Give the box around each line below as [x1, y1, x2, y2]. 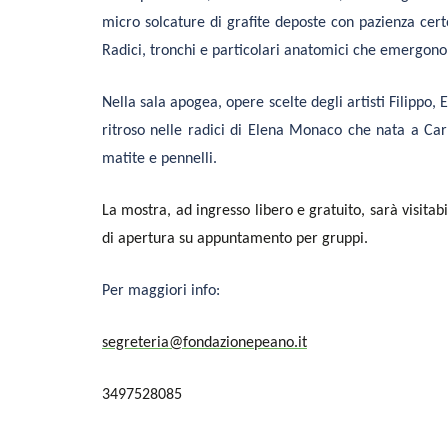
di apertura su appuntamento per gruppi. [102, 231, 368, 248]
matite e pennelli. [102, 151, 217, 168]
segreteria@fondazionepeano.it [102, 335, 307, 352]
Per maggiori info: [102, 283, 224, 300]
